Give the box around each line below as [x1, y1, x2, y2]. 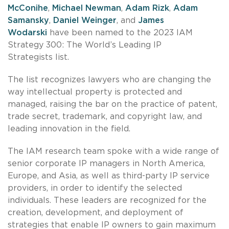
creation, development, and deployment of [8, 208, 184, 217]
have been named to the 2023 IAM [47, 28, 193, 37]
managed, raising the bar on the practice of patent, [8, 100, 217, 108]
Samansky [8, 16, 49, 25]
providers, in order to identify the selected [8, 184, 182, 192]
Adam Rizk [125, 4, 169, 12]
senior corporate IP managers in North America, [8, 159, 205, 168]
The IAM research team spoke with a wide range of [8, 147, 219, 155]
